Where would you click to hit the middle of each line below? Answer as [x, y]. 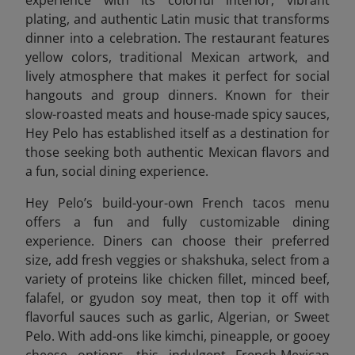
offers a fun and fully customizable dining [177, 221]
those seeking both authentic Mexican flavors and [177, 152]
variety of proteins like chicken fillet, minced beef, [177, 279]
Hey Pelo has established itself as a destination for [177, 133]
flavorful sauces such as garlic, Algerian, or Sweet [177, 317]
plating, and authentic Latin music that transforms [177, 19]
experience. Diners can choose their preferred [177, 240]
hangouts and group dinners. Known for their [177, 95]
